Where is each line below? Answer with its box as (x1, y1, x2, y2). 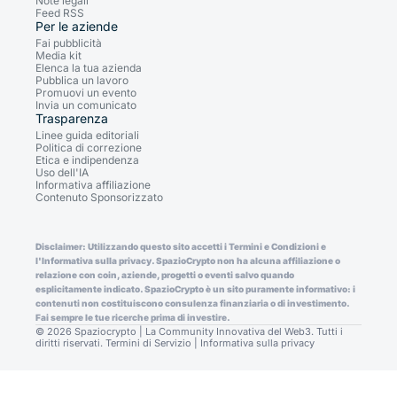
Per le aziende (35, 18, 118, 34)
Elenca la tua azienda (35, 60, 142, 74)
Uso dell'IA (35, 165, 89, 179)
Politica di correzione (35, 140, 142, 154)
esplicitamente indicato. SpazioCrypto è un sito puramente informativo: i (35, 283, 355, 294)
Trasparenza (35, 110, 108, 126)
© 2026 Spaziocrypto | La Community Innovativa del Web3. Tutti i (35, 324, 343, 338)
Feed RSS (35, 5, 84, 19)
